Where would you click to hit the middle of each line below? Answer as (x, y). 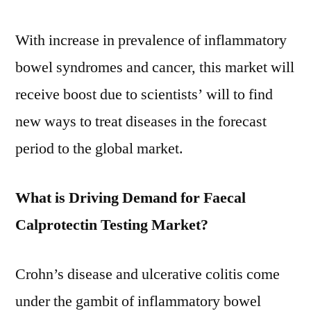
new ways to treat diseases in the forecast (141, 121)
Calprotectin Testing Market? (112, 225)
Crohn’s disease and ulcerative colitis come (148, 274)
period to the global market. (99, 149)
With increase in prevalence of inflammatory (151, 40)
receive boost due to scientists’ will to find (144, 94)
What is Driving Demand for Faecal (131, 198)
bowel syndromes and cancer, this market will (155, 67)
